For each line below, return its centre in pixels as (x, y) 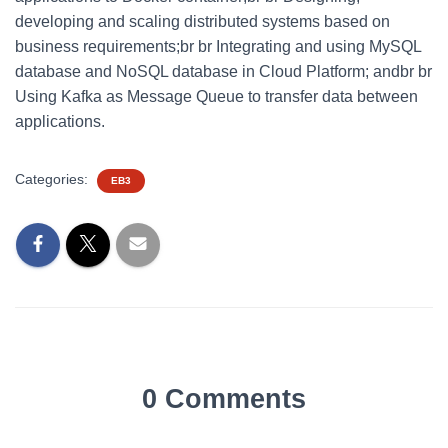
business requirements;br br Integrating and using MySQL (218, 46)
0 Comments (224, 399)
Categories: (53, 179)
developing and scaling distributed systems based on (202, 21)
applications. (60, 121)
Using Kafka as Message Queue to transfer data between (216, 96)
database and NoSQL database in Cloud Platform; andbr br (223, 71)
